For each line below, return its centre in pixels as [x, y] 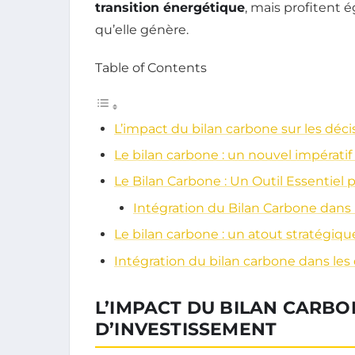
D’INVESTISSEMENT [186, 329]
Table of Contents [151, 67]
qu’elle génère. [142, 29]
